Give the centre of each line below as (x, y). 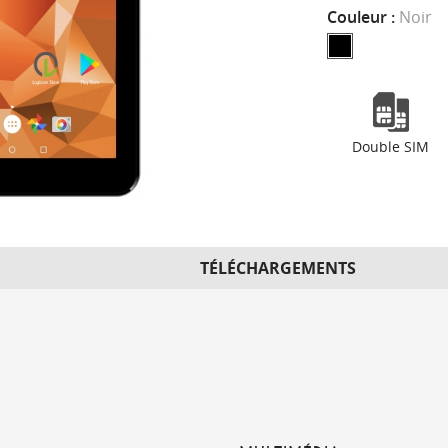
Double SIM (391, 146)
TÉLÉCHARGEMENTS (277, 268)
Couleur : (363, 17)
